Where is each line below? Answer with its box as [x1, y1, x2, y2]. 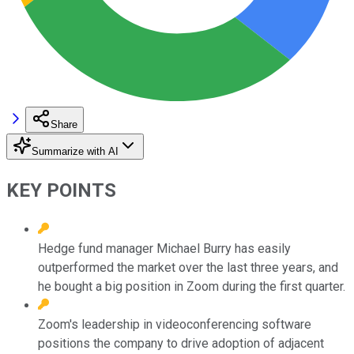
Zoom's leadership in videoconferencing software [38, 316, 311, 332]
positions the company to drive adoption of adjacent [38, 335, 324, 351]
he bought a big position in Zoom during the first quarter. [38, 278, 345, 294]
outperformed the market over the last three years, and [38, 259, 338, 275]
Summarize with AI [32, 145, 119, 157]
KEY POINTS [6, 179, 116, 201]
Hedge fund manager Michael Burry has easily [38, 240, 291, 256]
